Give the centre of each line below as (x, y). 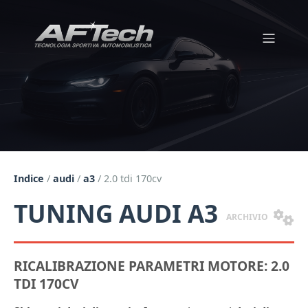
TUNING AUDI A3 (116, 213)
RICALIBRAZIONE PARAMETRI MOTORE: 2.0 (152, 266)
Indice (29, 178)
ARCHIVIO (247, 217)
